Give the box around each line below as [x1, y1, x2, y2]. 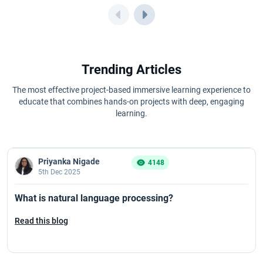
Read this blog [15, 215, 68, 225]
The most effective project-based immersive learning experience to [12, 85, 251, 95]
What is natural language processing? [15, 192, 173, 204]
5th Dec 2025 [38, 167, 80, 176]
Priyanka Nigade [38, 156, 100, 166]
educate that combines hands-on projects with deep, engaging [19, 96, 244, 106]
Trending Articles [82, 62, 181, 77]
